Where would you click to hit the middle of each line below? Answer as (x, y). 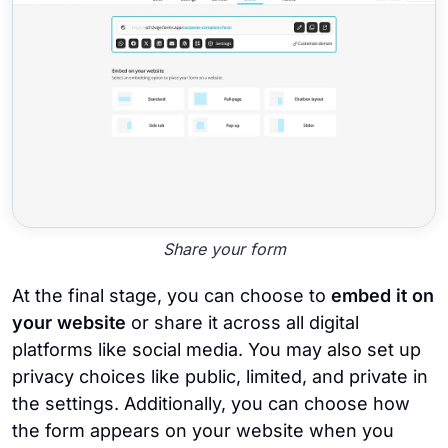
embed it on (382, 295)
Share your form (224, 248)
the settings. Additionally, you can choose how (211, 403)
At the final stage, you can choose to (171, 295)
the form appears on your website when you (203, 430)
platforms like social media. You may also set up (216, 349)
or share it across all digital (242, 322)
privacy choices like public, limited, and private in (220, 376)
